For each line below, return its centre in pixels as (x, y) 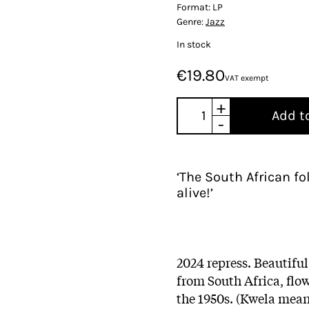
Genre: (191, 21)
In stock (194, 44)
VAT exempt (247, 78)
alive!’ (195, 192)
